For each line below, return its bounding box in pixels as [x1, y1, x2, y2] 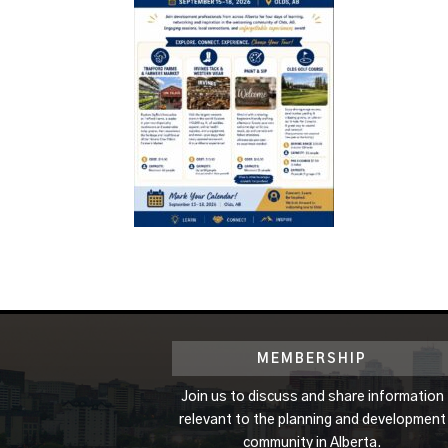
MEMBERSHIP [257, 352, 367, 366]
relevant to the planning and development [178, 412, 446, 427]
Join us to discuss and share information [180, 389, 444, 404]
